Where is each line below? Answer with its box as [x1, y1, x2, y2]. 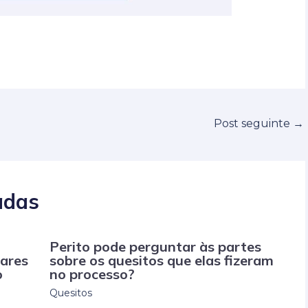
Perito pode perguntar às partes [49, 238, 261, 256]
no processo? [49, 265, 135, 283]
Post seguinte [214, 116, 293, 130]
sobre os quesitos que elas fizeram [49, 252, 274, 269]
